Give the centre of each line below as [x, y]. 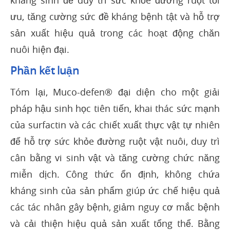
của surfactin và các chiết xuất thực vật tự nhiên [115, 125]
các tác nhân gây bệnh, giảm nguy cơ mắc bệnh [115, 207]
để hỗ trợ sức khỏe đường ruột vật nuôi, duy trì [115, 141]
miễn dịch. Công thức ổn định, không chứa [115, 174]
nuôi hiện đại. [40, 50]
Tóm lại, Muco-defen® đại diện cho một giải [115, 92]
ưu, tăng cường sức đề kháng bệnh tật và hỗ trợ [115, 17]
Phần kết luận [45, 71]
